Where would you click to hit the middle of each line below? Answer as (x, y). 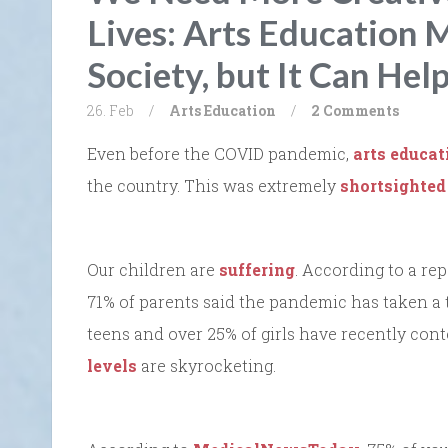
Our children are (153, 270)
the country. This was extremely (213, 186)
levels (112, 366)
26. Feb (110, 111)
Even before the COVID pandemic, (220, 154)
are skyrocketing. (206, 366)
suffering (257, 270)
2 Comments (355, 111)
